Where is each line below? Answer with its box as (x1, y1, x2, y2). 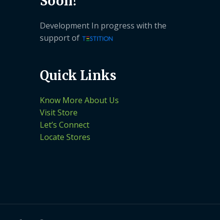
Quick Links (40, 67, 116, 84)
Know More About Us (40, 94, 119, 106)
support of (40, 32, 82, 43)
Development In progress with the (40, 20, 166, 31)
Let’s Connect (40, 119, 89, 130)
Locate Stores (40, 131, 90, 142)
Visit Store (40, 107, 78, 118)
